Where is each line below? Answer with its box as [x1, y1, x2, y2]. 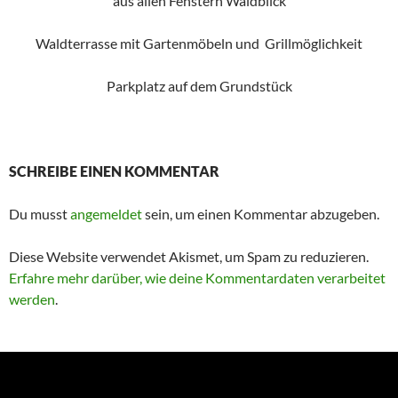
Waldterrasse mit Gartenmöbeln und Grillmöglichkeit [36, 35, 362, 52]
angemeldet [70, 205, 142, 223]
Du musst [9, 205, 70, 223]
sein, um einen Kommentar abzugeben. [142, 205, 379, 223]
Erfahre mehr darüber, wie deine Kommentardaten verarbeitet [9, 269, 386, 287]
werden [9, 291, 55, 308]
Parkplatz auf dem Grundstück [106, 77, 292, 95]
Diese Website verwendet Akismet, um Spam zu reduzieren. [9, 248, 369, 266]
